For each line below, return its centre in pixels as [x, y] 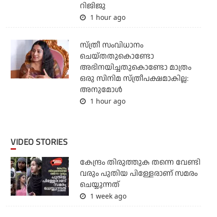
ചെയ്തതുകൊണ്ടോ [117, 56]
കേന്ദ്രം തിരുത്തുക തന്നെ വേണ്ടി [140, 162]
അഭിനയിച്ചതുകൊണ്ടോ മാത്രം [135, 67]
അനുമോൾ [101, 90]
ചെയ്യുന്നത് [100, 185]
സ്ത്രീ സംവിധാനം [111, 45]
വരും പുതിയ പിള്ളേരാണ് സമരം [139, 173]
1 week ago [107, 196]
